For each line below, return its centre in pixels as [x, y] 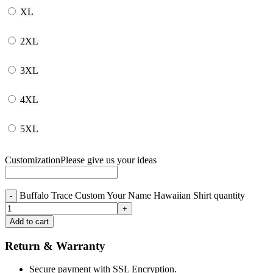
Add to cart [29, 221]
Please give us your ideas [108, 160]
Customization [33, 160]
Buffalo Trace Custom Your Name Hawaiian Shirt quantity [132, 195]
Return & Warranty [55, 246]
